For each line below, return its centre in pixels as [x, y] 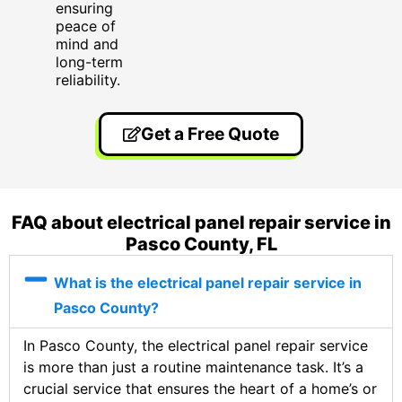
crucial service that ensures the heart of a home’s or [200, 388]
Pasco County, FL [201, 244]
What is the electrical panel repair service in [207, 282]
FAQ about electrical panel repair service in [201, 222]
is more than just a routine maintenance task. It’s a [193, 367]
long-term [89, 61]
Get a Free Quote [210, 133]
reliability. [88, 79]
